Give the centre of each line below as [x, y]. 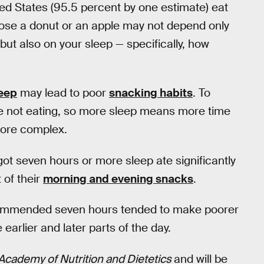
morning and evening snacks [118, 179]
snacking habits [151, 93]
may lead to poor [63, 93]
